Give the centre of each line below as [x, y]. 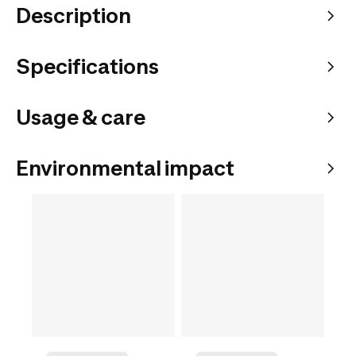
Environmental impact [125, 168]
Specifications [87, 66]
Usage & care [81, 117]
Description [74, 15]
